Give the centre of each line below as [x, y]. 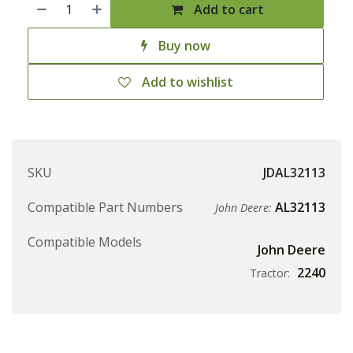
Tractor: [271, 273]
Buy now [183, 46]
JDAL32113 [294, 173]
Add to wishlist [188, 82]
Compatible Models [85, 242]
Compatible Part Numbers [105, 208]
